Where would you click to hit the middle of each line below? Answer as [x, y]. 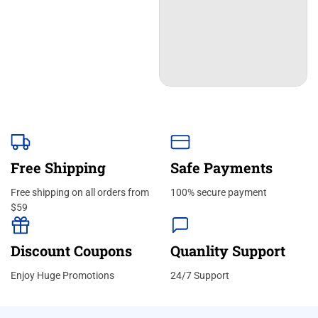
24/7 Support [200, 275]
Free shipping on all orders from [80, 192]
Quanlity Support [228, 251]
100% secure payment [219, 192]
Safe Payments [221, 168]
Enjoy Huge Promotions [62, 275]
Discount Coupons [71, 251]
